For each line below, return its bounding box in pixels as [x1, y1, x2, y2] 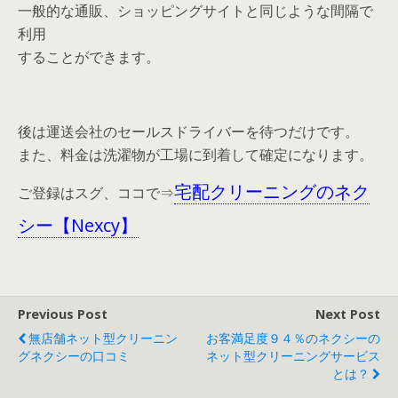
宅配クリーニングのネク [174, 179, 370, 203]
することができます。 [18, 47, 160, 67]
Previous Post [18, 306, 107, 322]
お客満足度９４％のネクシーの [206, 330, 380, 346]
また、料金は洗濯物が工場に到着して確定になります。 [18, 145, 373, 164]
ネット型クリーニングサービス [206, 347, 380, 364]
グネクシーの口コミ [18, 347, 130, 364]
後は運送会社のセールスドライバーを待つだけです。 [18, 122, 359, 141]
